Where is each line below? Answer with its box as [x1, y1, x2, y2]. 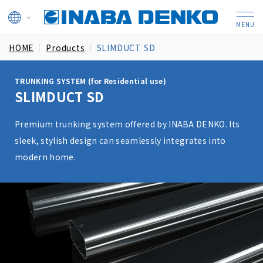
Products [46, 42, 85, 53]
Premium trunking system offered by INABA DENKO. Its [15, 118, 240, 130]
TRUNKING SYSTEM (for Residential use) [15, 76, 166, 86]
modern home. [15, 151, 76, 163]
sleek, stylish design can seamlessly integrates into [15, 134, 226, 146]
